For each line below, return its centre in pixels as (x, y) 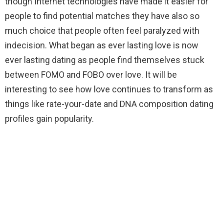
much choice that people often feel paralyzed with (102, 31)
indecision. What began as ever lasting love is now (102, 45)
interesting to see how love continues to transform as (109, 89)
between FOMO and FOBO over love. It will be (91, 75)
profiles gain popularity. (49, 119)
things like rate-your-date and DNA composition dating (109, 104)
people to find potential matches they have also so (102, 16)
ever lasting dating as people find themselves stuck (105, 60)
